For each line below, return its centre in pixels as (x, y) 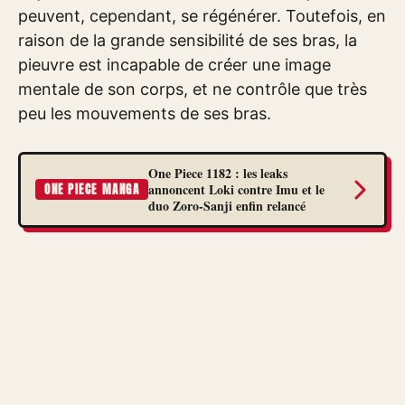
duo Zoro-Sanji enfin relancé (227, 205)
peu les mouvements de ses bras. (145, 113)
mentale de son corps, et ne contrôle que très (193, 89)
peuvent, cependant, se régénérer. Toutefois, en (202, 15)
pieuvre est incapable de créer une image (174, 64)
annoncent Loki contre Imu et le (237, 189)
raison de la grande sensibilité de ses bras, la (188, 40)
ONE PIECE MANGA (92, 190)
